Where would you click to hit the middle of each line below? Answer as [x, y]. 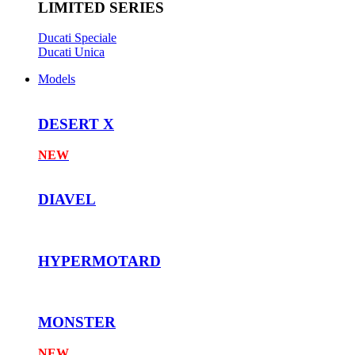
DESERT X [76, 124]
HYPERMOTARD [99, 261]
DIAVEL [67, 200]
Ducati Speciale [77, 38]
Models [57, 79]
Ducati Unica [71, 52]
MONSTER [77, 323]
